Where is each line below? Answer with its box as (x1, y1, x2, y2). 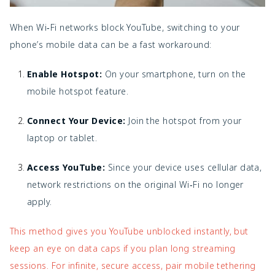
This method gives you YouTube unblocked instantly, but (10, 225, 249, 238)
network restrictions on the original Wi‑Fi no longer (27, 179, 244, 191)
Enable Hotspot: (27, 68, 103, 80)
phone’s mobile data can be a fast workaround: (10, 39, 212, 51)
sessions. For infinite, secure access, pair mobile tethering (10, 260, 256, 272)
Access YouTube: (27, 161, 106, 174)
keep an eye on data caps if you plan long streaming (10, 242, 236, 255)
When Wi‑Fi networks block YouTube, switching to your (10, 21, 240, 34)
